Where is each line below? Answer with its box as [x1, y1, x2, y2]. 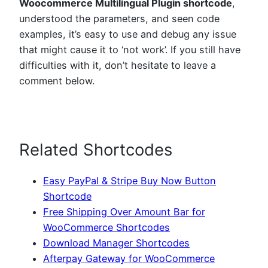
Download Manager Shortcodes [43, 236, 190, 249]
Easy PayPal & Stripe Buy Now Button [43, 174, 216, 187]
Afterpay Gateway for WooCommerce [43, 252, 215, 264]
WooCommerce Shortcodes [43, 221, 170, 233]
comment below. [19, 74, 95, 87]
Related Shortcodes [19, 139, 172, 160]
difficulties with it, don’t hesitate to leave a [19, 59, 216, 71]
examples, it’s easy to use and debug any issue [19, 28, 236, 40]
